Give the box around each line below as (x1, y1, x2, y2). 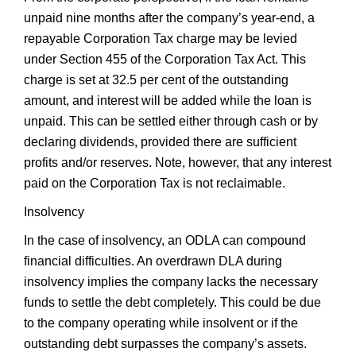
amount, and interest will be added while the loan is (24, 94, 311, 107)
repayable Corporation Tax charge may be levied (24, 32, 297, 45)
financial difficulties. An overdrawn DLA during (24, 254, 282, 268)
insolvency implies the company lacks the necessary (24, 275, 318, 288)
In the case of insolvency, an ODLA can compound (24, 234, 306, 247)
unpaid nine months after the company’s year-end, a (24, 11, 315, 25)
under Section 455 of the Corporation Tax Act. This (24, 52, 306, 66)
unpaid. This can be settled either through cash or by (24, 114, 318, 128)
